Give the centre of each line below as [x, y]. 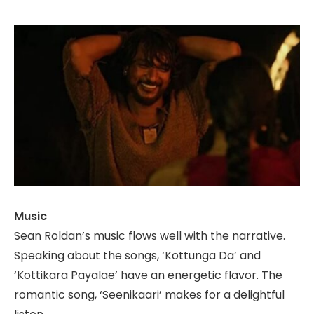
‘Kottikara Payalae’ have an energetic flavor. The [148, 275]
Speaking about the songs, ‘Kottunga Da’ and [137, 255]
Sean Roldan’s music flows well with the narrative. [150, 236]
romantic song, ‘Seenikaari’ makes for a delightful [149, 295]
